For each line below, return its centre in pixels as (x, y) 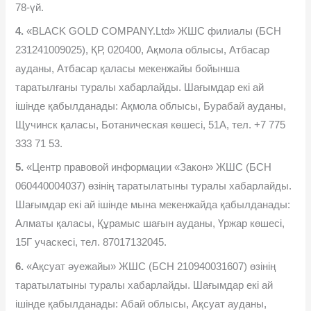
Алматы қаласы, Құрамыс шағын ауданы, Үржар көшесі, (150, 224)
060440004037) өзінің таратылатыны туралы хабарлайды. (154, 186)
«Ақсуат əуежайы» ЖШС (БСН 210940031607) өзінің (150, 266)
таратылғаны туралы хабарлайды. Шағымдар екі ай (140, 88)
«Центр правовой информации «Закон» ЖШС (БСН (148, 168)
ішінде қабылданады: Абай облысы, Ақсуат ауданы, (141, 304)
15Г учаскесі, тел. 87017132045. (91, 243)
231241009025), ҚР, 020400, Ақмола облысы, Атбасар (143, 50)
